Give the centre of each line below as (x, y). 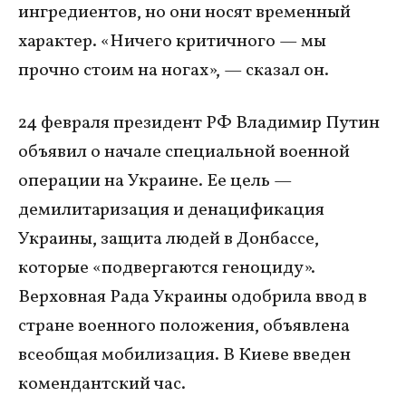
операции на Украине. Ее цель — (155, 181)
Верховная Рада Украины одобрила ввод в (193, 297)
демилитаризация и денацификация (171, 210)
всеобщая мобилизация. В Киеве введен (184, 355)
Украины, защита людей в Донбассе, (169, 239)
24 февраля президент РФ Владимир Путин (199, 123)
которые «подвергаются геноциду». (167, 268)
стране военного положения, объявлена (184, 326)
